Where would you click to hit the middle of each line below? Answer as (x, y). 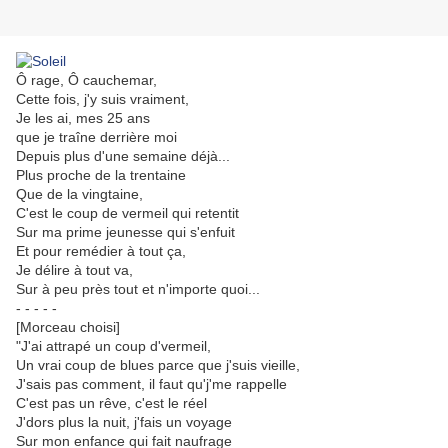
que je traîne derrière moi (96, 137)
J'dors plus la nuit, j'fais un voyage (124, 422)
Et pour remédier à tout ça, (101, 251)
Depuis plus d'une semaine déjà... (123, 156)
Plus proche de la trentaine (101, 175)
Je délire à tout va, (74, 270)
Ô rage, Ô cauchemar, (86, 80)
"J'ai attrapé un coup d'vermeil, (113, 346)
